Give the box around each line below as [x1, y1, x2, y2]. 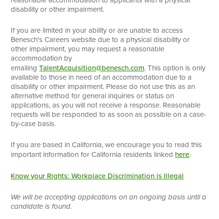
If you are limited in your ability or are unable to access [11, 24, 183, 36]
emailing [11, 62, 40, 73]
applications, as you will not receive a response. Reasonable [11, 99, 201, 110]
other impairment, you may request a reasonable [11, 43, 165, 54]
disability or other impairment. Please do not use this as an [11, 81, 196, 92]
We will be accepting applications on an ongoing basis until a [11, 191, 207, 202]
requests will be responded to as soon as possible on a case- [11, 109, 207, 120]
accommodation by [11, 52, 72, 64]
